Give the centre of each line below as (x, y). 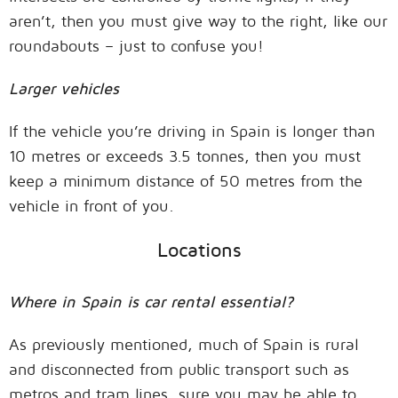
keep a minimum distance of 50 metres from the (186, 181)
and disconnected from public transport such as (179, 370)
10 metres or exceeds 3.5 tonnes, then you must (185, 156)
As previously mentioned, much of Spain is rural (184, 345)
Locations (199, 250)
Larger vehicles (69, 89)
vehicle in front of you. (92, 206)
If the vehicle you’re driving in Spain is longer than (192, 131)
